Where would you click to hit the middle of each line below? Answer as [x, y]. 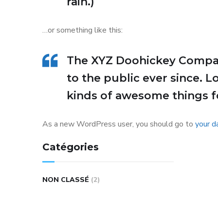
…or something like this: [82, 30]
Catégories [71, 147]
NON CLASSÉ [66, 180]
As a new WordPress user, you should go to [119, 124]
